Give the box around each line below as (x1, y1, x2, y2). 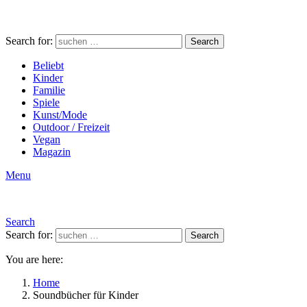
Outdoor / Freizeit (33, 121, 110, 133)
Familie (33, 84, 65, 96)
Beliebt (33, 60, 64, 71)
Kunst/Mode (33, 109, 87, 121)
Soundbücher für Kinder (33, 289, 138, 301)
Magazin (33, 146, 71, 158)
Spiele (33, 97, 60, 108)
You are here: (5, 254, 63, 265)
